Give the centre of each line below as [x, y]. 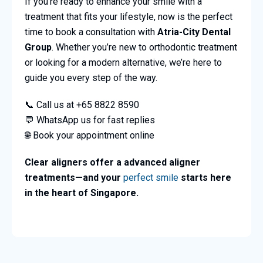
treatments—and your [74, 178]
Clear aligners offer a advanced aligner [112, 163]
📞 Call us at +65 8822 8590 [82, 105]
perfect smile [151, 178]
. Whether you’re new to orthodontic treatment [144, 48]
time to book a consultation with [91, 32]
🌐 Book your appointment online [89, 136]
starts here [205, 178]
